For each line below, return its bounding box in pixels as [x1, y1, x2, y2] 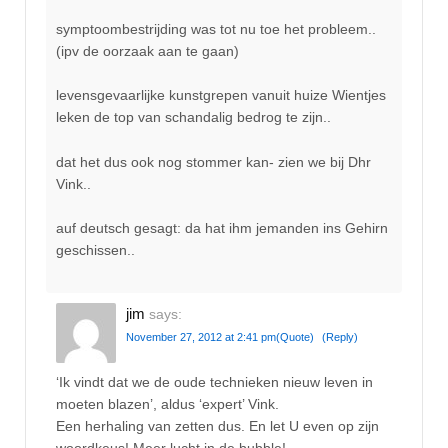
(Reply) [322, 331, 358, 344]
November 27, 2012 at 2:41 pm [126, 331, 276, 344]
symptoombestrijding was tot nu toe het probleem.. [56, 20, 376, 37]
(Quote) [276, 331, 314, 344]
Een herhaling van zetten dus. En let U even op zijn [56, 417, 379, 434]
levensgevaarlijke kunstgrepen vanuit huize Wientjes [56, 87, 386, 104]
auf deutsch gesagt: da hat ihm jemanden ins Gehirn [56, 219, 388, 236]
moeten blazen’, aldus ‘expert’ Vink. [56, 395, 279, 412]
